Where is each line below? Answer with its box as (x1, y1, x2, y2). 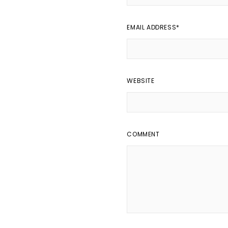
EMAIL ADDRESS (127, 22, 177, 32)
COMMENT (127, 129, 160, 138)
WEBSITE (127, 76, 155, 85)
